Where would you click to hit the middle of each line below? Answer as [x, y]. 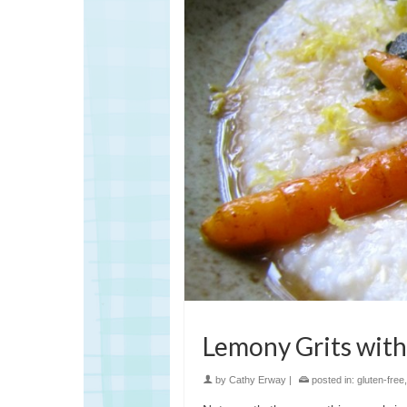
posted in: [333, 380]
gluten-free [381, 380]
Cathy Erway [258, 380]
